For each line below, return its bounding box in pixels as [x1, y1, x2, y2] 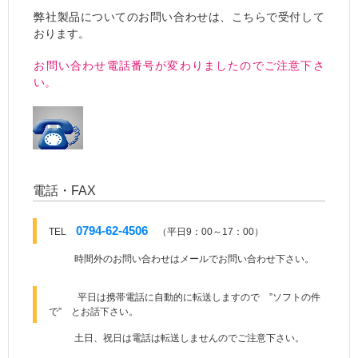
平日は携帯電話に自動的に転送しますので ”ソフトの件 [49, 292, 320, 304]
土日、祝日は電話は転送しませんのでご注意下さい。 [65, 332, 304, 344]
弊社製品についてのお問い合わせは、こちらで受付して [34, 10, 324, 24]
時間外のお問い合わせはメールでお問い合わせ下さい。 [65, 253, 314, 265]
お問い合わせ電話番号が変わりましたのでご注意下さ [34, 59, 324, 73]
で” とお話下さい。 [49, 306, 138, 318]
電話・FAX [33, 184, 109, 198]
